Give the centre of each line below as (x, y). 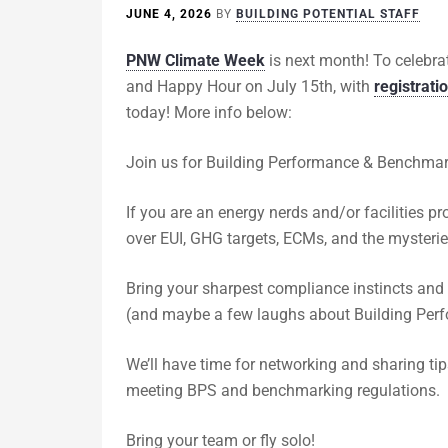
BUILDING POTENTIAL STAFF (328, 14)
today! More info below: (209, 112)
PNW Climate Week (195, 60)
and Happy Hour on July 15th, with (250, 86)
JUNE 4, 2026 (169, 14)
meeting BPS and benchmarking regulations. (283, 390)
